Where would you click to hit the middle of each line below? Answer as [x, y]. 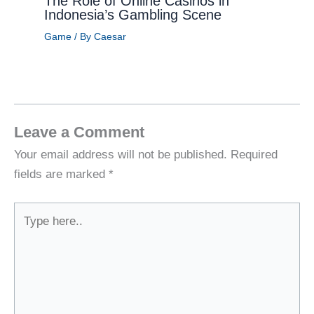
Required [254, 155]
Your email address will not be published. [121, 155]
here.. [28, 231]
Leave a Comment [79, 132]
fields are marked [61, 175]
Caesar [110, 37]
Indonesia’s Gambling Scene [132, 15]
